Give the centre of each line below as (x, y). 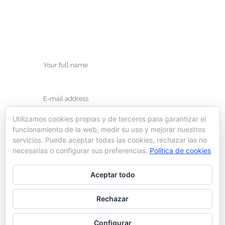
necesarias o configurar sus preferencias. (81, 150)
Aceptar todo (113, 175)
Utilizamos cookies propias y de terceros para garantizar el (109, 119)
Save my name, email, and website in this (113, 167)
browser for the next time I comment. (97, 180)
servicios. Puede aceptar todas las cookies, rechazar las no (110, 140)
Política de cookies (180, 150)
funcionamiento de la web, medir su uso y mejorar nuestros (109, 129)
